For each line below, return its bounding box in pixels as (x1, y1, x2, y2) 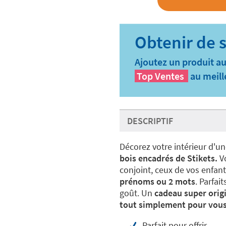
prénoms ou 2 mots (119, 176, 195, 188)
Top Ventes (136, 70, 184, 83)
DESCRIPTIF (127, 115, 173, 127)
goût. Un (119, 187, 154, 199)
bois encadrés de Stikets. (119, 152, 217, 164)
